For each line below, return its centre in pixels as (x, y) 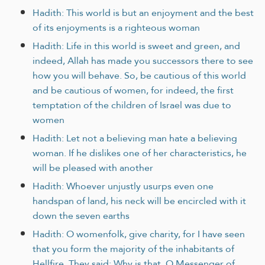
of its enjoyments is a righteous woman (116, 27)
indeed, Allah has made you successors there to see (143, 60)
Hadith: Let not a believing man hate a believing (135, 138)
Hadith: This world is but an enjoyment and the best (143, 12)
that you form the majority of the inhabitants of (133, 248)
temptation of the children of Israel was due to (132, 105)
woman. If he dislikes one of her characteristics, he (140, 153)
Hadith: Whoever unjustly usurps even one (123, 186)
